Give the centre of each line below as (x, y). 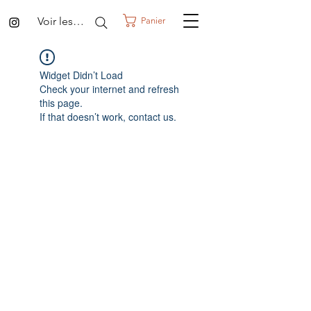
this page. (61, 103)
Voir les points (78, 21)
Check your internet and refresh (109, 89)
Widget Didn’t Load (81, 75)
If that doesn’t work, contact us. (108, 117)
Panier (153, 20)
